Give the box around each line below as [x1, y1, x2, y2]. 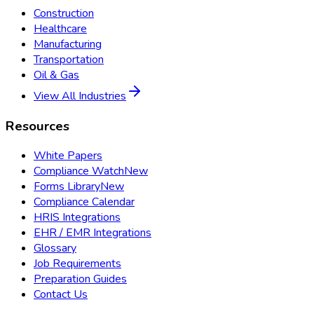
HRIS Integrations [34, 210, 121, 226]
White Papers [34, 148, 102, 164]
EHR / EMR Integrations [34, 225, 151, 241]
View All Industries [34, 88, 126, 104]
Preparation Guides [34, 271, 127, 287]
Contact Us [34, 287, 88, 303]
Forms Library [34, 179, 100, 195]
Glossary [34, 240, 76, 257]
